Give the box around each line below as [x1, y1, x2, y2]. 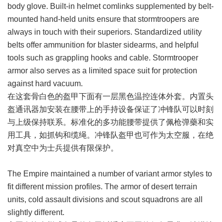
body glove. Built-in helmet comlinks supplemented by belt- [7, 2, 214, 10]
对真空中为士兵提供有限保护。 [7, 144, 118, 152]
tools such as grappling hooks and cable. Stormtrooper [7, 54, 198, 62]
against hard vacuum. [7, 79, 83, 88]
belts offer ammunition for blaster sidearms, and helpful [7, 41, 199, 49]
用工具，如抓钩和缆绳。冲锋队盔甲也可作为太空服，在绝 [7, 131, 214, 139]
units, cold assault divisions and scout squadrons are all [7, 195, 203, 204]
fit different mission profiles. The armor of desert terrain [7, 182, 197, 191]
